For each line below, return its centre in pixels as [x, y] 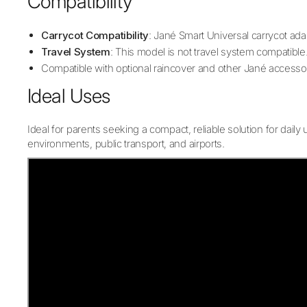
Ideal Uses [69, 96]
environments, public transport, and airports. [126, 143]
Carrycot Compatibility [95, 35]
